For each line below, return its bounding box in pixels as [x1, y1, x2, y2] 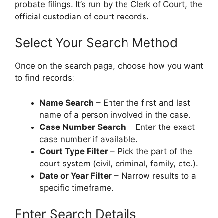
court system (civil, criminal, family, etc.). [39, 158, 198, 168]
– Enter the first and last [94, 97, 190, 108]
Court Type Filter [39, 146, 108, 156]
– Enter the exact [126, 122, 195, 132]
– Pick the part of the [108, 146, 192, 156]
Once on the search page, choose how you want [15, 61, 203, 71]
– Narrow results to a [112, 170, 196, 181]
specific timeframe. [39, 182, 114, 193]
